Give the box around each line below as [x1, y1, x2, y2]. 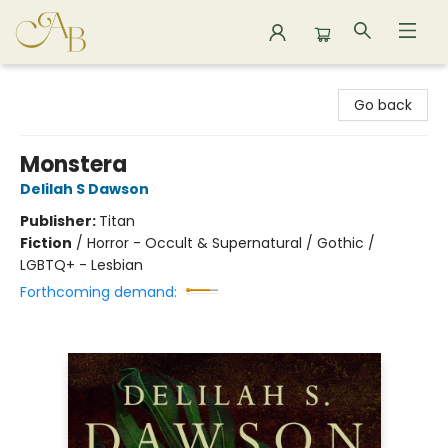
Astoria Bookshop [15, 73, 134, 93]
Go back [354, 95, 412, 115]
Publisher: [20, 211, 99, 231]
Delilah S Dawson [20, 179, 149, 199]
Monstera [20, 149, 127, 180]
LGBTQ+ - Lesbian [20, 255, 143, 275]
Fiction [20, 233, 72, 253]
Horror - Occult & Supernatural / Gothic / [87, 233, 375, 253]
